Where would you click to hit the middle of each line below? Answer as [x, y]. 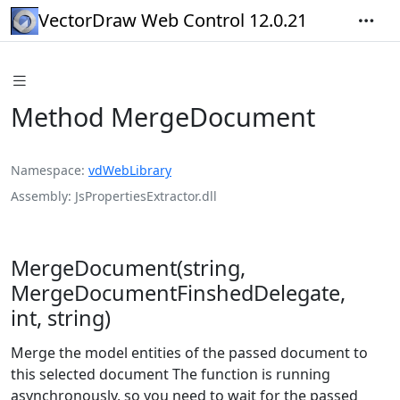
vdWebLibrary [130, 170]
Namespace [46, 170]
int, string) [61, 317]
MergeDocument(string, [128, 267]
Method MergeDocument [163, 116]
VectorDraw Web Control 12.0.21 [173, 20]
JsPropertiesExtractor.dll [146, 196]
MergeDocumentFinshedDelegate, [178, 292]
